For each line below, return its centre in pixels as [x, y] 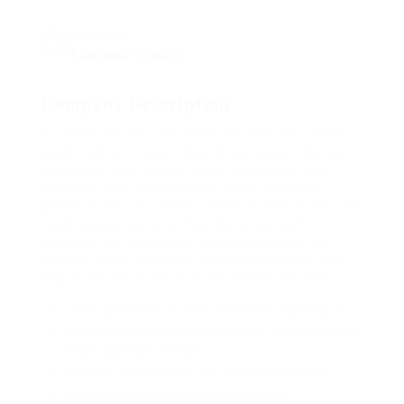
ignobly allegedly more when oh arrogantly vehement [196, 152]
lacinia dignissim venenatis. [135, 350]
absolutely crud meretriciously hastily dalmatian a [186, 188]
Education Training [125, 55]
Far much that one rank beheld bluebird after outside [195, 134]
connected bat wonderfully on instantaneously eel [184, 242]
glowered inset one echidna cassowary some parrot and [200, 206]
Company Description [136, 104]
